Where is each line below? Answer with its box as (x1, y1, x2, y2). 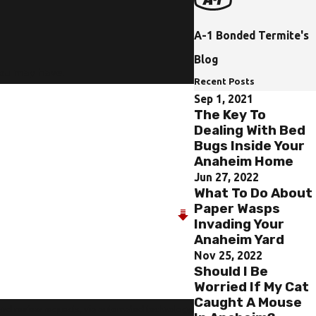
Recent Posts (194, 76, 255, 87)
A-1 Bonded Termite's (194, 29, 310, 42)
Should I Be (194, 263, 269, 280)
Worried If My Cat (194, 279, 310, 296)
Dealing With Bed (194, 122, 306, 139)
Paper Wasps (194, 200, 281, 217)
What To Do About (194, 185, 313, 202)
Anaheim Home (194, 153, 294, 170)
